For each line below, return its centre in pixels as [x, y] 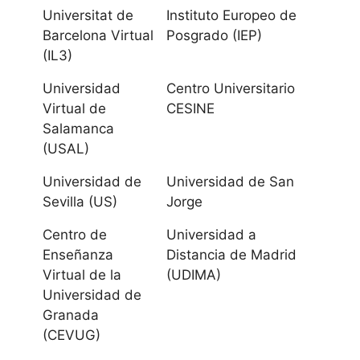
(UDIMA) [194, 275]
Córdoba [145, 124]
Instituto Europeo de [231, 16]
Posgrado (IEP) [214, 36]
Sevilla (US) [80, 202]
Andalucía [150, 341]
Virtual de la [82, 275]
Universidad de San [230, 182]
